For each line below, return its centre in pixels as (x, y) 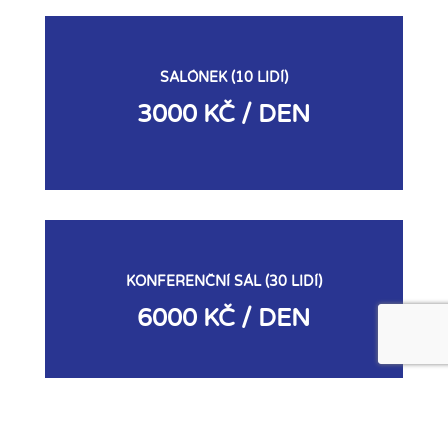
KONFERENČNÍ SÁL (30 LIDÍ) (223, 282)
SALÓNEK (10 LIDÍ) (223, 78)
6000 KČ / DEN (224, 319)
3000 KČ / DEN (224, 115)
